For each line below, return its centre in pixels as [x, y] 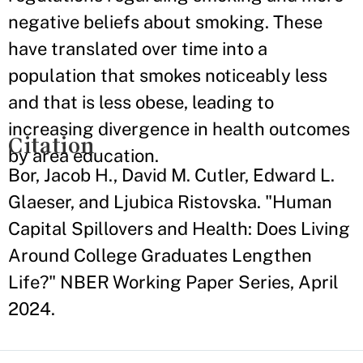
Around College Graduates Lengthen [160, 256]
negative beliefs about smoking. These [165, 22]
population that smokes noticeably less [168, 76]
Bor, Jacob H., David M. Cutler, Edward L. [171, 175]
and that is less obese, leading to [141, 102]
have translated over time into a [138, 49]
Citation [51, 146]
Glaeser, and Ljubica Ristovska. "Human [170, 202]
